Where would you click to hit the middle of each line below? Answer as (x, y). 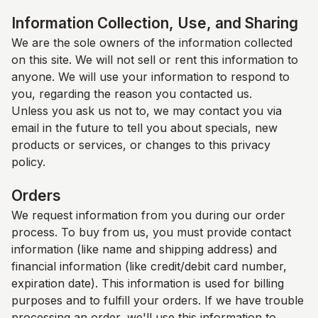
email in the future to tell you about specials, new (144, 128)
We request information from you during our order (148, 215)
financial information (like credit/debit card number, (149, 266)
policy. (28, 162)
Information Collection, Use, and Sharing (155, 23)
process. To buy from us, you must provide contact (151, 232)
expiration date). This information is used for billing (148, 283)
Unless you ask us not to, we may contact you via (147, 111)
